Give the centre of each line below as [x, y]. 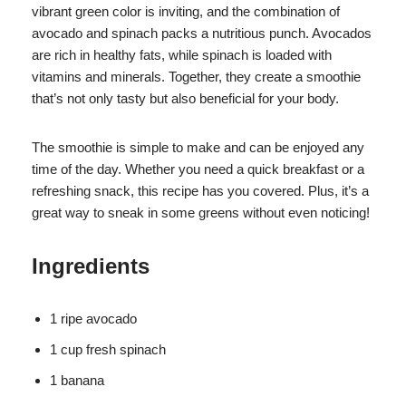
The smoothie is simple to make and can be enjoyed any [198, 148]
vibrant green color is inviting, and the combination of [186, 12]
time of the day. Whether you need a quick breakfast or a [198, 169]
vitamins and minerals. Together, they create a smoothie [196, 77]
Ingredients [91, 266]
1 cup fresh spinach [108, 350]
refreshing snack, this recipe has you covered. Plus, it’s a [200, 191]
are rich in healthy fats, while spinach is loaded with [182, 55]
